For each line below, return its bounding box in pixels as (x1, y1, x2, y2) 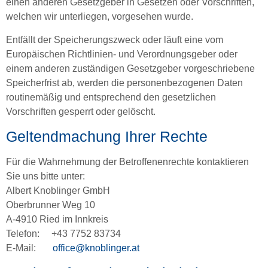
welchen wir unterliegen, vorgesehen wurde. (6, 11, 193, 22)
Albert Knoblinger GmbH (6, 185, 110, 196)
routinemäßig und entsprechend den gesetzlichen (6, 92, 216, 102)
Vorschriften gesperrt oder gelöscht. (6, 106, 156, 117)
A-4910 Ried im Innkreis (6, 214, 108, 225)
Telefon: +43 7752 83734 (6, 229, 121, 239)
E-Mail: (6, 243, 53, 254)
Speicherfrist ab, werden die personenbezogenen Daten (6, 77, 243, 88)
